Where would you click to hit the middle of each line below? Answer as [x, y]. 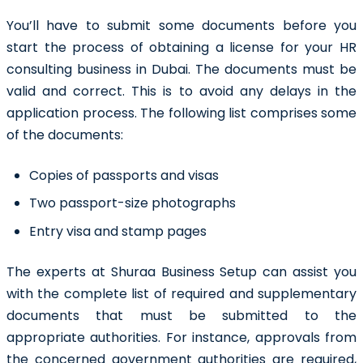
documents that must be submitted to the [181, 315]
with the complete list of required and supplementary [181, 293]
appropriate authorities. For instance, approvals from [181, 337]
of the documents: [65, 135]
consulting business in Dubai [97, 69]
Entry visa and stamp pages [118, 231]
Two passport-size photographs [134, 203]
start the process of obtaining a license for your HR [181, 47]
